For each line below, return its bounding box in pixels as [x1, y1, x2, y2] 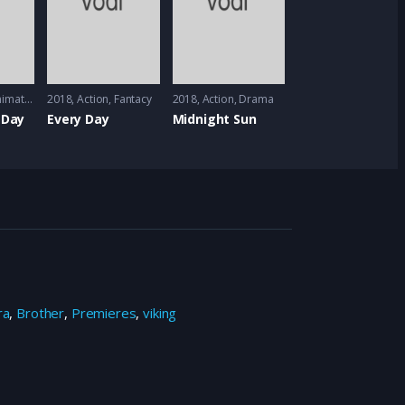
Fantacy [113, 90, 152, 107]
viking [143, 303, 177, 322]
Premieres [71, 303, 137, 322]
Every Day [47, 109, 109, 127]
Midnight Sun [172, 109, 257, 127]
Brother [16, 303, 65, 322]
